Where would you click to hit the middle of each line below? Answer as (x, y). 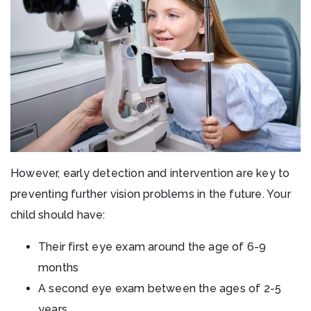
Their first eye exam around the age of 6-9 (152, 246)
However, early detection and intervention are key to (150, 173)
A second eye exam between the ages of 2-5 (160, 288)
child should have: (58, 215)
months (59, 267)
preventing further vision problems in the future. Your (151, 194)
